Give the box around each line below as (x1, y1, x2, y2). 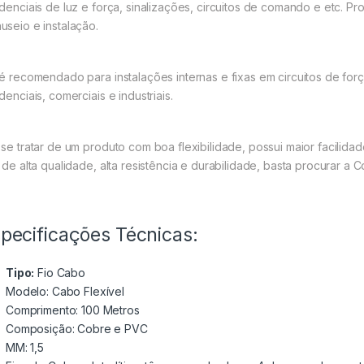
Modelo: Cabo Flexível (6, 284, 125, 298)
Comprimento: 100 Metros (6, 302, 140, 317)
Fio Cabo (34, 265, 86, 279)
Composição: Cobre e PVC (6, 321, 148, 336)
